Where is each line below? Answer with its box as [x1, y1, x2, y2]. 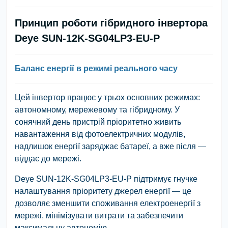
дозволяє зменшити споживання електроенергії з [15, 198, 201, 208]
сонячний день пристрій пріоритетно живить [15, 117, 181, 126]
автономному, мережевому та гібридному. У [15, 105, 180, 114]
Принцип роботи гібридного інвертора [15, 17, 208, 28]
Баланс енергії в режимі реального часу [15, 64, 178, 73]
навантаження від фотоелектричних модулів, [15, 129, 185, 138]
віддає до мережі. [15, 154, 81, 163]
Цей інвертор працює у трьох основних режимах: [15, 93, 200, 102]
